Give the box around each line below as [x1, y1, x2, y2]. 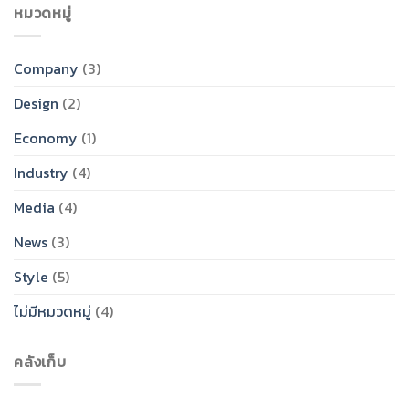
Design [14, 91, 58, 114]
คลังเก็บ [14, 350, 67, 372]
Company [14, 57, 79, 79]
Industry [14, 161, 68, 184]
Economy [14, 126, 78, 149]
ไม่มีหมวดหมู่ [14, 299, 91, 322]
